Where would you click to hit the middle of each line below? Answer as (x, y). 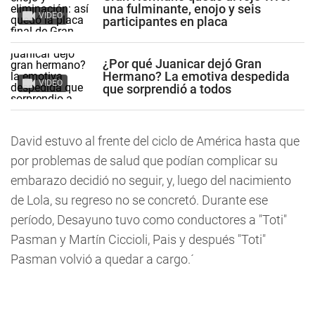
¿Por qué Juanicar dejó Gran (182, 63)
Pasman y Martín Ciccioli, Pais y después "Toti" (138, 239)
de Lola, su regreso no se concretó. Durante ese (139, 200)
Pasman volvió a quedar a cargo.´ (102, 259)
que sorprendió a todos (167, 89)
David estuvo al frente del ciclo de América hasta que (155, 141)
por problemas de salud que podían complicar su (144, 161)
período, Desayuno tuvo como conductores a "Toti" (149, 220)
